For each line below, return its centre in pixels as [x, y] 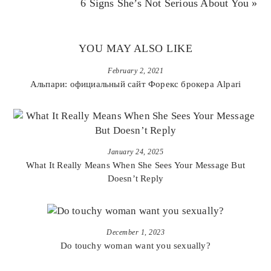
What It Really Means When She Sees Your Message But [135, 165]
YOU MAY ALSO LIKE [135, 49]
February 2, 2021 [135, 71]
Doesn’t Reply [135, 179]
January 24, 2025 [135, 152]
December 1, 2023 [135, 233]
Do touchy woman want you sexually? [135, 246]
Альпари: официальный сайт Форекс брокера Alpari [135, 84]
